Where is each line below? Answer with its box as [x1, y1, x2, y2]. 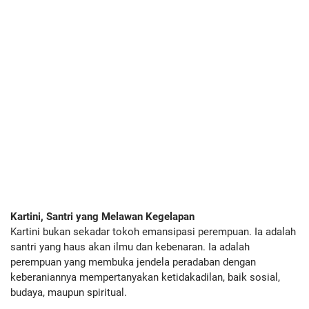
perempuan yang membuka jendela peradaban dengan [10, 255, 256, 268]
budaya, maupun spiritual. [10, 286, 127, 299]
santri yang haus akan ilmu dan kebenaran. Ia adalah [10, 240, 250, 253]
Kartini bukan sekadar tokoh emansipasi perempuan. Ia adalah [10, 225, 296, 238]
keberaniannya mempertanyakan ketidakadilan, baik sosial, [10, 270, 280, 283]
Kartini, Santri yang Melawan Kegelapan [10, 210, 195, 223]
